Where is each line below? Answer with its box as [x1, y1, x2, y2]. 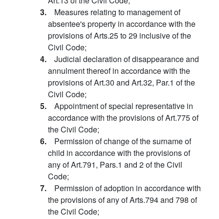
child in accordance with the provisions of [48, 147, 190, 158]
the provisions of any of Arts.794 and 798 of [48, 194, 197, 205]
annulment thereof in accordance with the [48, 65, 190, 76]
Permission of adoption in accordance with [54, 182, 201, 194]
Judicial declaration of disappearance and [54, 53, 199, 65]
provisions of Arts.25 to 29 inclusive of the [48, 30, 191, 41]
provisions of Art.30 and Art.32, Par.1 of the [48, 77, 195, 88]
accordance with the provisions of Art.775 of [48, 112, 198, 123]
